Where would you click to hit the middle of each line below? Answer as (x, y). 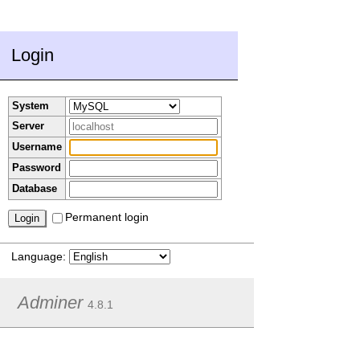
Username (37, 147)
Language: (41, 257)
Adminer (50, 302)
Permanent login (107, 217)
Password (36, 168)
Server (28, 126)
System (30, 106)
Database (34, 189)
